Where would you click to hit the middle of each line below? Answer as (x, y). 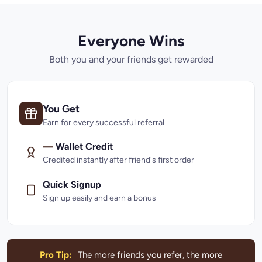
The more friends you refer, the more (149, 255)
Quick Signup (72, 185)
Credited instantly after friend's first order (118, 160)
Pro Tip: (56, 255)
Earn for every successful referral (104, 122)
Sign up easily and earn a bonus (99, 198)
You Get (61, 108)
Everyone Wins (131, 41)
